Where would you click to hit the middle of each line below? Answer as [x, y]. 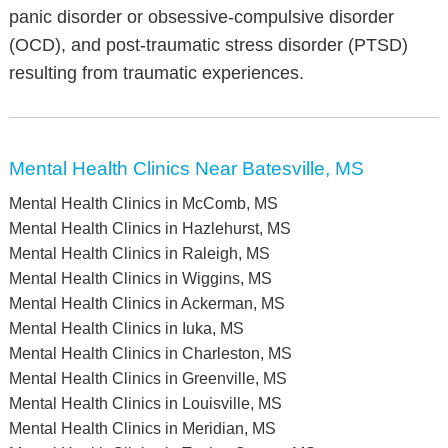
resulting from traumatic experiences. [156, 73]
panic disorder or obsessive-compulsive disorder [201, 17]
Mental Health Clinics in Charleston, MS [150, 353]
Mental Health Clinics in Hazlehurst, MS [149, 228]
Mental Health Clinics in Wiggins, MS [140, 278]
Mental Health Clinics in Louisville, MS [145, 403]
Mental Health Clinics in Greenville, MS [147, 378]
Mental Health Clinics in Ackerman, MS [146, 303]
